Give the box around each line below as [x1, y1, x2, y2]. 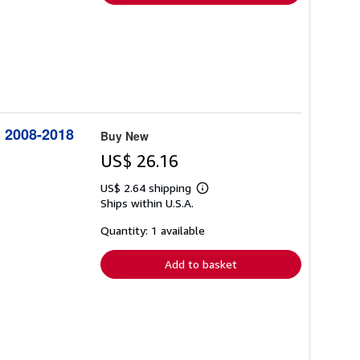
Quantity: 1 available [100, 223, 205, 237]
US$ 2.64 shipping [100, 180, 194, 194]
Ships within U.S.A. [100, 195, 194, 210]
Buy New [100, 127, 149, 144]
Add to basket [165, 256, 237, 271]
